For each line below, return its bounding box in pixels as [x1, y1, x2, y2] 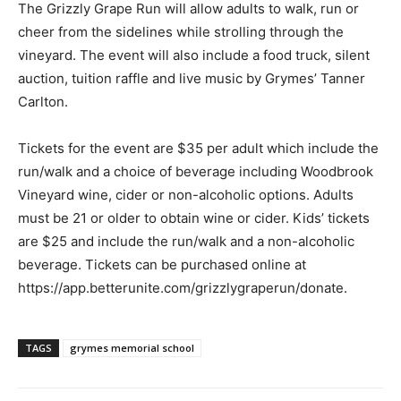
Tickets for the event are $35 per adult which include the [18, 139, 379, 157]
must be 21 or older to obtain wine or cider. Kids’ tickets [18, 209, 370, 226]
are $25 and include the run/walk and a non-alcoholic [18, 232, 354, 250]
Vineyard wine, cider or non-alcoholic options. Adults [18, 185, 354, 203]
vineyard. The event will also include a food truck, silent [18, 46, 370, 64]
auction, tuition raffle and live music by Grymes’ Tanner [18, 69, 365, 87]
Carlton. [18, 92, 72, 110]
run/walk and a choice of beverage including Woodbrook [18, 162, 373, 180]
